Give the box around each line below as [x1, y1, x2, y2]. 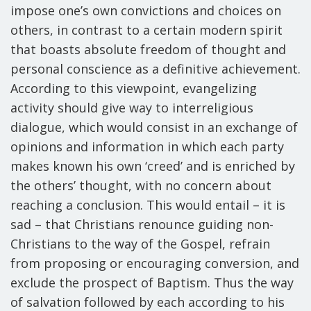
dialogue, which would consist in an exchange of [10, 119, 298, 135]
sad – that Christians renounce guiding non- [10, 216, 274, 233]
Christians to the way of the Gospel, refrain [10, 235, 270, 252]
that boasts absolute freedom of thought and [10, 41, 286, 58]
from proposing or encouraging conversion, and [10, 255, 299, 271]
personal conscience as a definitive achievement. [10, 60, 301, 77]
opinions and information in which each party [10, 138, 284, 155]
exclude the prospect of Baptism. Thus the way [10, 274, 294, 291]
